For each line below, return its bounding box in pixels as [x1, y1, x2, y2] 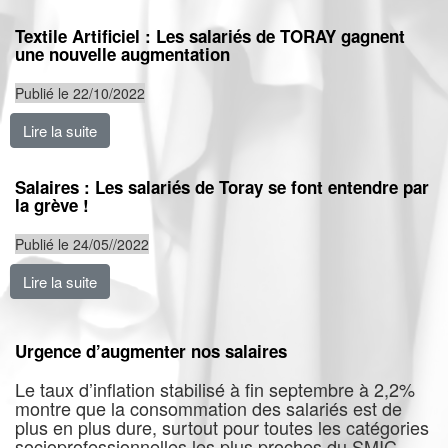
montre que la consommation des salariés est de [15, 395, 402, 421]
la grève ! [15, 193, 89, 217]
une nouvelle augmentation [15, 42, 230, 66]
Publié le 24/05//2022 [15, 234, 149, 254]
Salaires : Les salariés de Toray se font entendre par [15, 175, 429, 199]
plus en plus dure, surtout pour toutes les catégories [15, 414, 429, 440]
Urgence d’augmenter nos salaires [15, 339, 287, 363]
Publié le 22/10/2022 [15, 83, 145, 103]
